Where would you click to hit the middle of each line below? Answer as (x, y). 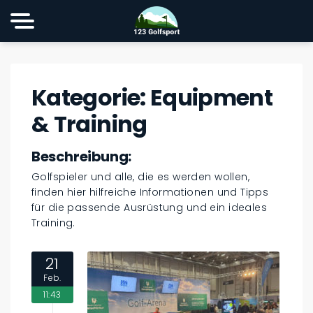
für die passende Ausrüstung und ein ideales (150, 208)
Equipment (211, 97)
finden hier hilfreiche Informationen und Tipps (150, 192)
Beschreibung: (81, 156)
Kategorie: (91, 97)
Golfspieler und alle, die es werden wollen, (141, 177)
